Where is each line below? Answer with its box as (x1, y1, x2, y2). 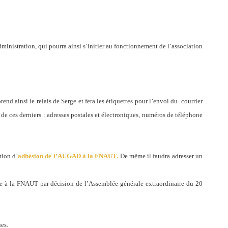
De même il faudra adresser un (120, 152, 203, 160)
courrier (181, 97, 203, 105)
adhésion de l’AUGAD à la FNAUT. (18, 152, 120, 160)
